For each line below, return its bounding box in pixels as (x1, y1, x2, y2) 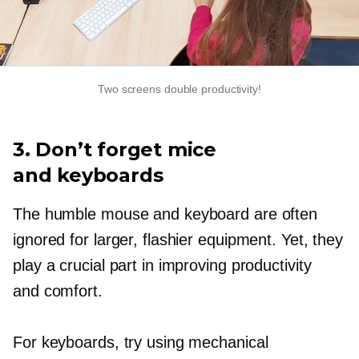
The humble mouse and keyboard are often (13, 205, 318, 224)
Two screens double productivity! (98, 83, 261, 96)
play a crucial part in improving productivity (13, 256, 312, 275)
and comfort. (13, 282, 103, 301)
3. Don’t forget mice (13, 138, 217, 162)
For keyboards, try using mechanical (13, 333, 268, 352)
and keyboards (13, 163, 163, 188)
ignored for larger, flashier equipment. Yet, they (13, 231, 344, 249)
